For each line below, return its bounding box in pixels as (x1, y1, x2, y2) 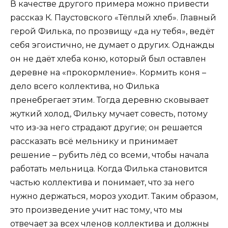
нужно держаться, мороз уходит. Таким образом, (10, 191, 218, 201)
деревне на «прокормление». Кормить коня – (10, 67, 206, 77)
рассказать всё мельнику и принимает (10, 136, 178, 146)
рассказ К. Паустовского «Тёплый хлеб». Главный (10, 12, 216, 22)
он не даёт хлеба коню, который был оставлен (10, 53, 206, 64)
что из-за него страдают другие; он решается (10, 122, 203, 132)
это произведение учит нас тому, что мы (10, 205, 183, 215)
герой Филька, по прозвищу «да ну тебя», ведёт (10, 26, 214, 36)
